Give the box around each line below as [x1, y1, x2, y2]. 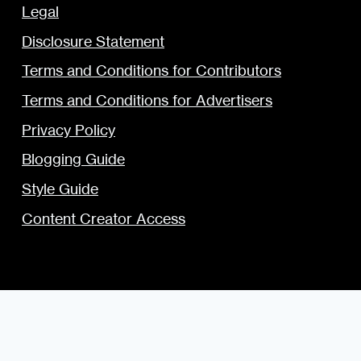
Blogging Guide [22, 150, 125, 169]
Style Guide [22, 180, 98, 199]
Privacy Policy [22, 120, 115, 139]
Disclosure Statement [22, 31, 164, 51]
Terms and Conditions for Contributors [22, 61, 281, 81]
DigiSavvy [273, 333, 317, 346]
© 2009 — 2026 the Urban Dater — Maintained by [44, 333, 273, 346]
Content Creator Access [22, 209, 185, 228]
